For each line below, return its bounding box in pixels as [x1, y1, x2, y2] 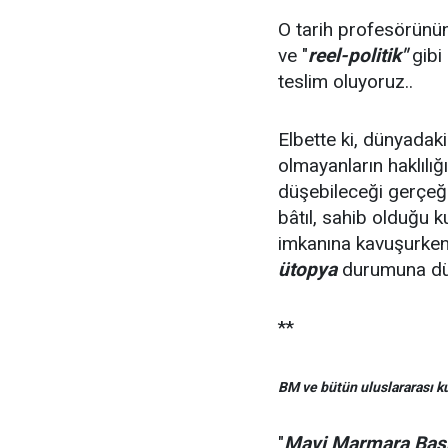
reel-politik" [308, 44, 407, 67]
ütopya [278, 258, 342, 281]
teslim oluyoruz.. [278, 70, 413, 93]
